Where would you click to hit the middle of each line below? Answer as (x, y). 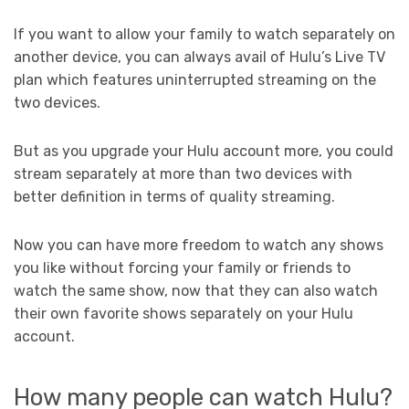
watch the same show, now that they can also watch (196, 291)
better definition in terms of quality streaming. (176, 197)
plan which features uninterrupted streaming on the (195, 80)
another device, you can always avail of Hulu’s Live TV (199, 58)
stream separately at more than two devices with (183, 174)
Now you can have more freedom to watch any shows (199, 246)
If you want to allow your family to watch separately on (204, 35)
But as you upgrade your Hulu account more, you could (204, 152)
